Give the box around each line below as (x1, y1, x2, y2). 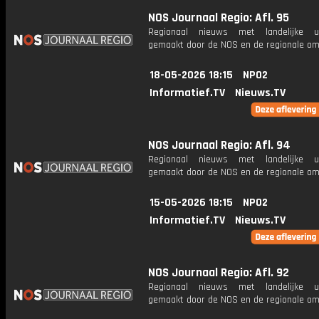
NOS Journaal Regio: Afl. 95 (148, 10, 289, 26)
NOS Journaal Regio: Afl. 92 (148, 265, 289, 281)
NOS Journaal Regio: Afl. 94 (148, 137, 291, 153)
